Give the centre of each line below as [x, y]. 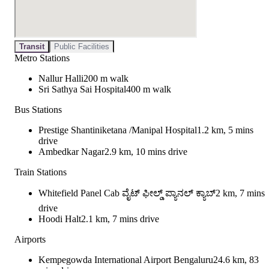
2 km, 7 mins [240, 193]
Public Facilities [82, 47]
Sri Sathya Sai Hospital [82, 89]
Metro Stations [42, 58]
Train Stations [41, 172]
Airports [30, 240]
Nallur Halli [61, 79]
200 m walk [106, 79]
